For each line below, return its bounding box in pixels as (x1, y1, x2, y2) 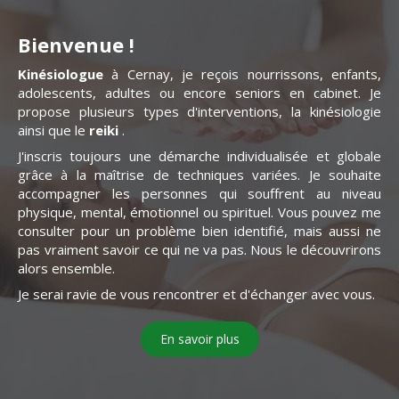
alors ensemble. (18, 259, 115, 277)
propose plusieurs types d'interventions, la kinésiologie (18, 102, 381, 120)
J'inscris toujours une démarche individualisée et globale (18, 147, 381, 165)
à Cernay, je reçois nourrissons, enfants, (103, 65, 381, 83)
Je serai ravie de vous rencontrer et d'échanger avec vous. (18, 285, 375, 303)
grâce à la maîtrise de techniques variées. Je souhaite (18, 166, 381, 183)
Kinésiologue (18, 65, 103, 83)
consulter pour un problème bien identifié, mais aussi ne (18, 222, 381, 240)
